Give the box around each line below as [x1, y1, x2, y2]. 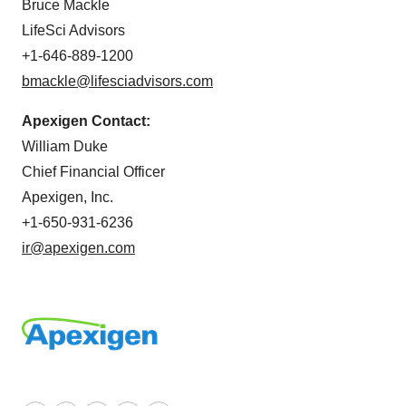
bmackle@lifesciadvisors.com [22, 73, 213, 89]
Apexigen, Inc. [22, 189, 113, 205]
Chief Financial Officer [22, 164, 165, 179]
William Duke [22, 139, 108, 154]
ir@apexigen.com [22, 240, 135, 256]
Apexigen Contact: [22, 113, 150, 129]
